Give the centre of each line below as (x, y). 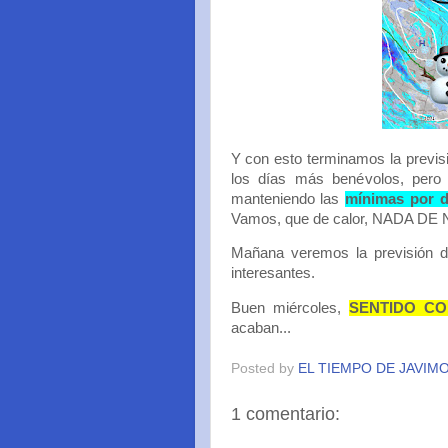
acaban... (260, 328)
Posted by (264, 368)
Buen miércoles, (289, 308)
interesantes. (272, 273)
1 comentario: (285, 413)
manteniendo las (288, 198)
